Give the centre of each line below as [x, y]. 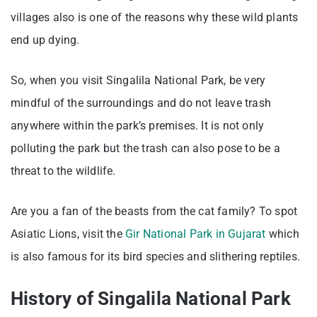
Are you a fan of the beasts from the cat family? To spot [154, 211]
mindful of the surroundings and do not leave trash [141, 103]
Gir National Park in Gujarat [196, 234]
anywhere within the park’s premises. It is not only [138, 125]
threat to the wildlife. [65, 171]
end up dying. [47, 40]
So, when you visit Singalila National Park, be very [138, 80]
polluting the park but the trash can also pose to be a [145, 148]
